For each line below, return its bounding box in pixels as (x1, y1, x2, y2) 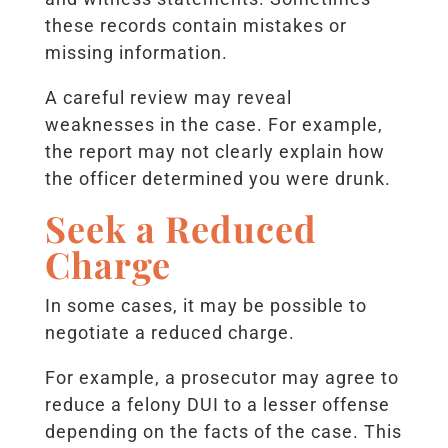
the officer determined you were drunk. (44, 168, 391, 190)
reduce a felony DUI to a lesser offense (44, 394, 390, 416)
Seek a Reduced (44, 204, 317, 253)
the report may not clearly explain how (44, 141, 385, 163)
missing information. (44, 42, 228, 64)
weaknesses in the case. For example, (44, 114, 383, 136)
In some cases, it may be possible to (44, 295, 367, 317)
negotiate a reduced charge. (44, 322, 295, 344)
